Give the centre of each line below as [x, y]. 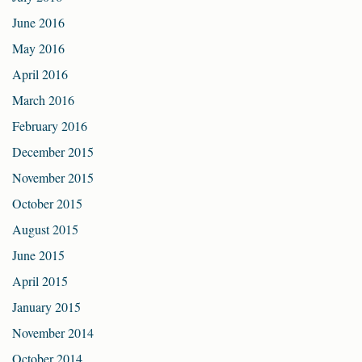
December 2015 [53, 152]
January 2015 [46, 307]
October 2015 [47, 204]
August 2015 [45, 229]
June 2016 [38, 23]
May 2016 [38, 48]
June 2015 [38, 255]
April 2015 [40, 281]
